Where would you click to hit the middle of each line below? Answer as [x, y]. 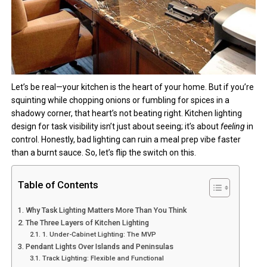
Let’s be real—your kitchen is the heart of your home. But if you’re [133, 87]
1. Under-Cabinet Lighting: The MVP [99, 234]
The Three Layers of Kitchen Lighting [87, 222]
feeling [233, 126]
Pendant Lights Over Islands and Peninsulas [100, 246]
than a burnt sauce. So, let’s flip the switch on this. [104, 152]
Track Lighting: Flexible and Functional [103, 258]
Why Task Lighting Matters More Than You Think [106, 210]
